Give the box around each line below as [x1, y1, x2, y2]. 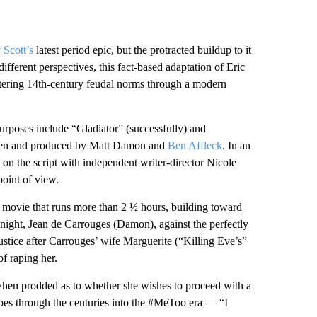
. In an [221, 139, 250, 151]
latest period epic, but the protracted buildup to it [33, 44, 251, 56]
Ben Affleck [167, 139, 222, 151]
